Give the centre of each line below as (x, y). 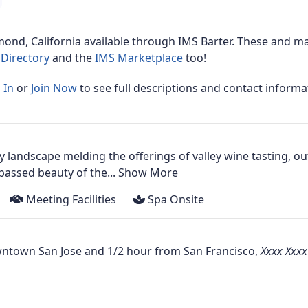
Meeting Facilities (70, 200)
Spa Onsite (175, 200)
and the (74, 58)
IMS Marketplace (140, 58)
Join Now (55, 88)
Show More (148, 173)
